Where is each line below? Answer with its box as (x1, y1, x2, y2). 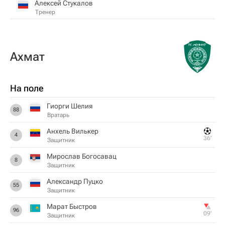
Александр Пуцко (47, 177, 103, 185)
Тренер (35, 8, 55, 16)
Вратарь (47, 111, 69, 119)
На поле (10, 83, 44, 93)
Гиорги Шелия (47, 102, 93, 110)
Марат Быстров (47, 202, 97, 210)
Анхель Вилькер (47, 127, 98, 135)
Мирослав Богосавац (47, 152, 117, 160)
